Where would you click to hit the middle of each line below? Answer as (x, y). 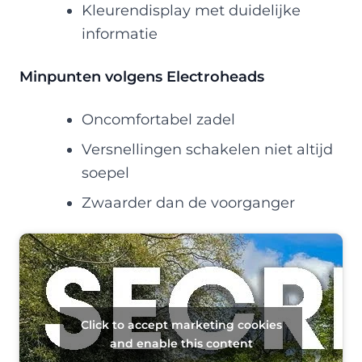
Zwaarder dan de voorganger (188, 202)
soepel (105, 172)
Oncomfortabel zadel (158, 119)
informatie (119, 33)
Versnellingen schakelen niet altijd (207, 149)
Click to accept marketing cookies (181, 324)
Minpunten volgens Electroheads (142, 76)
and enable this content (181, 343)
